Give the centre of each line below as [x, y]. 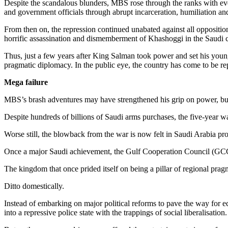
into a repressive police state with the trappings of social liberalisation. [116, 212]
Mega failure [26, 82]
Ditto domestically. [34, 186]
